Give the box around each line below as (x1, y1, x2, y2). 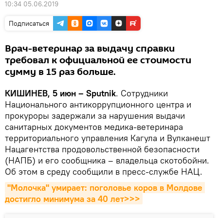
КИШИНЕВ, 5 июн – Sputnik (5, 88, 116, 99)
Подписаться (9, 19, 49, 28)
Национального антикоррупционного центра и (5, 99, 191, 110)
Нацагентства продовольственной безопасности (5, 144, 200, 155)
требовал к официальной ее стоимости (5, 54, 191, 67)
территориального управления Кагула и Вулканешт (5, 132, 210, 144)
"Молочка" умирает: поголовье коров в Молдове (7, 182, 202, 193)
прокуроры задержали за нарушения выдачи (5, 110, 185, 121)
